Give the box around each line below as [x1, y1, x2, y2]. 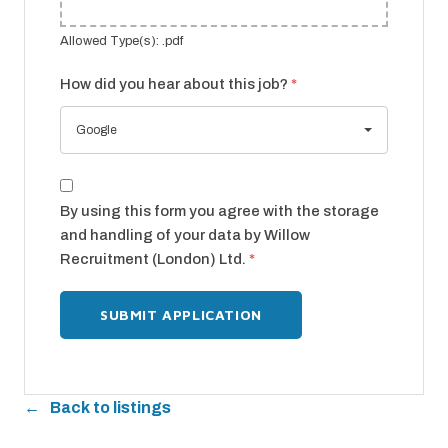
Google [76, 123, 117, 138]
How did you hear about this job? [60, 76, 291, 93]
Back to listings [50, 399, 171, 417]
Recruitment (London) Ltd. [60, 251, 249, 268]
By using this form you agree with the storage [60, 203, 379, 220]
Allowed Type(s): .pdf [60, 34, 183, 49]
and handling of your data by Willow [60, 227, 310, 244]
